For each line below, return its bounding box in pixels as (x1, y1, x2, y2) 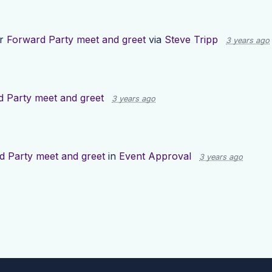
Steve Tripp (165, 33, 218, 46)
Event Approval (119, 150, 191, 163)
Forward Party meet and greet (7, 33, 146, 46)
